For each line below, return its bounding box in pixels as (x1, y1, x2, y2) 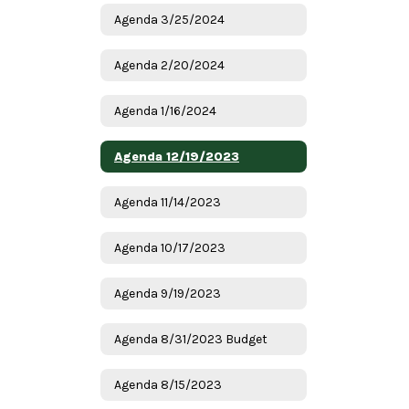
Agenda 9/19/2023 (114, 285, 221, 301)
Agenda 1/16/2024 (114, 102, 216, 119)
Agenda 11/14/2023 (114, 194, 221, 210)
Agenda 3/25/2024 (114, 11, 225, 27)
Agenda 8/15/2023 (114, 376, 222, 393)
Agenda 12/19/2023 (114, 148, 239, 164)
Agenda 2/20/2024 (114, 57, 225, 73)
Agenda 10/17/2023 (114, 239, 225, 256)
